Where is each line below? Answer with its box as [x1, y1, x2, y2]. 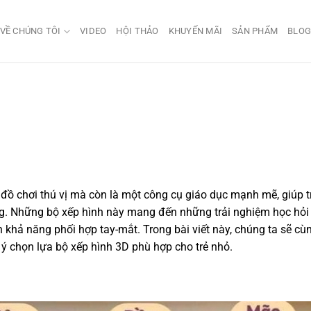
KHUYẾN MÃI [168, 26, 223, 36]
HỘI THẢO [116, 26, 159, 36]
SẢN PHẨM [232, 26, 278, 36]
